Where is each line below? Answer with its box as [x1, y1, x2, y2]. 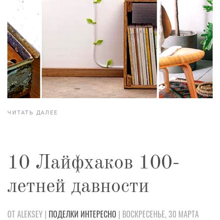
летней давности [7, 177, 149, 197]
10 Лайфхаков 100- [7, 153, 180, 173]
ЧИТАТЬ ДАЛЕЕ [7, 109, 58, 116]
